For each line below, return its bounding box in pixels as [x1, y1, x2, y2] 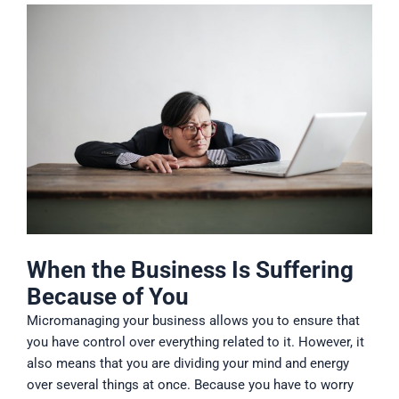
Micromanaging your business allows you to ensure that [27, 313, 360, 330]
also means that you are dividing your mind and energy [27, 355, 349, 372]
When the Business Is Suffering [27, 256, 354, 284]
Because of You [27, 283, 189, 311]
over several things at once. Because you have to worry [27, 377, 354, 394]
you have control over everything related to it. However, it [27, 334, 364, 351]
